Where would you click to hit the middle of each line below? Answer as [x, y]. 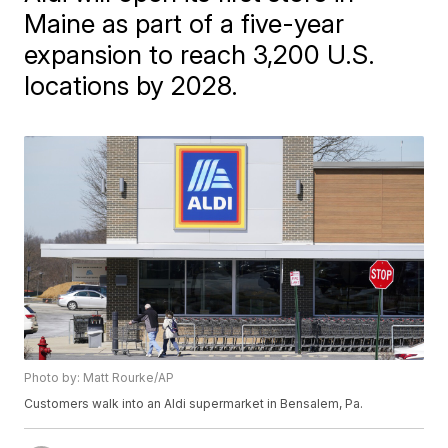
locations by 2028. [131, 85]
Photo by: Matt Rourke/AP [99, 378]
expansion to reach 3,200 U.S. [200, 54]
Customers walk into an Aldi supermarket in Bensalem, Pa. [194, 404]
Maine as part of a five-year [184, 23]
